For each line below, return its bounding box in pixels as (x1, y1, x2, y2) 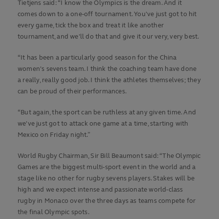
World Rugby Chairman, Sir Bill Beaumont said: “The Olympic (18, 152, 201, 160)
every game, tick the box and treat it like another (18, 22, 164, 30)
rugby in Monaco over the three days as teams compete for (18, 197, 196, 205)
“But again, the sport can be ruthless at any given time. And (18, 109, 197, 117)
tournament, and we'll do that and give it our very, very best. (18, 33, 199, 41)
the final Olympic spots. (18, 208, 89, 217)
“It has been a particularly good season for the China (18, 54, 177, 62)
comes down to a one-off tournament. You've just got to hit (18, 10, 197, 19)
